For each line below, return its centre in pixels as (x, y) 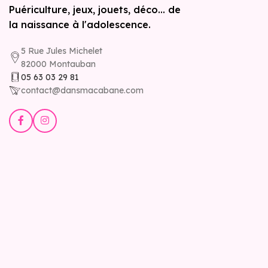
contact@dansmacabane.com (82, 90)
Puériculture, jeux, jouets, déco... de (95, 9)
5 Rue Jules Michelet (62, 51)
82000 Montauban (58, 64)
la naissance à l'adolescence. (80, 24)
